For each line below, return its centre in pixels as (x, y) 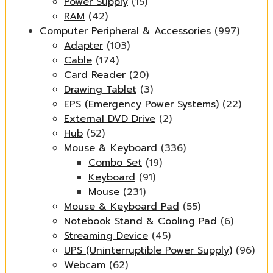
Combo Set (115, 163)
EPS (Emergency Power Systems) (141, 104)
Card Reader (95, 75)
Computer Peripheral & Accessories (125, 31)
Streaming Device (106, 236)
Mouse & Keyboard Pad (122, 207)
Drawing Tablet (100, 90)
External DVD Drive (110, 119)
